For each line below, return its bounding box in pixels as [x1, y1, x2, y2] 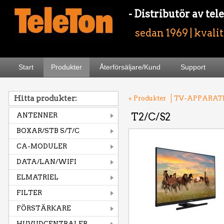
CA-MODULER [16, 142, 67, 150]
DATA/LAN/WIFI [16, 158, 76, 165]
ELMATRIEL [16, 173, 58, 181]
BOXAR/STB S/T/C [16, 127, 79, 134]
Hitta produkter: [14, 94, 77, 103]
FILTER [16, 189, 42, 196]
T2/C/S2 [131, 111, 170, 123]
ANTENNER [16, 111, 57, 119]
